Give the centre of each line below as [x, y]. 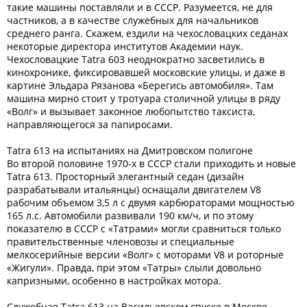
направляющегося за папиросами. [90, 124]
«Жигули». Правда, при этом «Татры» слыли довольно [134, 268]
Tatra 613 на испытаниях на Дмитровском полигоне [130, 150]
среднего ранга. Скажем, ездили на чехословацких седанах [147, 33]
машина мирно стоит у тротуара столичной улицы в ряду [144, 98]
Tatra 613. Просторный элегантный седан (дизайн [125, 176]
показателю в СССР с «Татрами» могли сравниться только [144, 229]
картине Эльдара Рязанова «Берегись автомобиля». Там [140, 85]
